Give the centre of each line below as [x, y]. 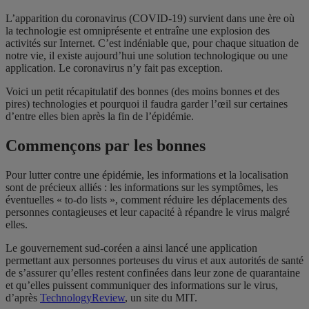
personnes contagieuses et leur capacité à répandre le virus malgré [148, 212]
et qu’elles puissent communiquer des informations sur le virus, [142, 285]
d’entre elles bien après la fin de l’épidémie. [100, 117]
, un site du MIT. [161, 297]
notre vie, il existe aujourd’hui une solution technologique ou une [147, 56]
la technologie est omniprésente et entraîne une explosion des [138, 31]
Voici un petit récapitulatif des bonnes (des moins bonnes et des [142, 92]
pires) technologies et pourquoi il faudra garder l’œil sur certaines [147, 104]
